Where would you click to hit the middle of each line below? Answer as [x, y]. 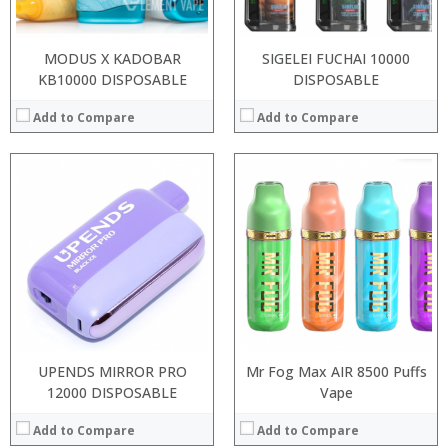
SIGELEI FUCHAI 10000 [336, 58]
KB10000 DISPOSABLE [112, 79]
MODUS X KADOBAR [112, 58]
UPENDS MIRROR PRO [112, 371]
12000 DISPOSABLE [112, 392]
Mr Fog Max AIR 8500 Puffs [336, 371]
